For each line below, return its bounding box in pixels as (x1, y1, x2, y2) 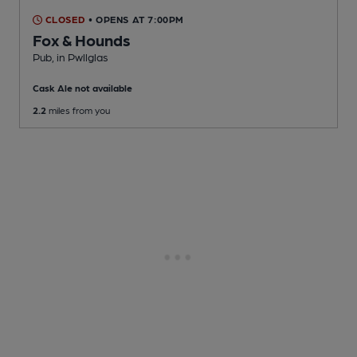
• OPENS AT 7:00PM (88, 14, 185, 25)
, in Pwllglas (52, 50, 108, 64)
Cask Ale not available (33, 82, 132, 94)
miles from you (46, 104, 110, 116)
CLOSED (42, 14, 86, 25)
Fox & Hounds (33, 30, 131, 50)
